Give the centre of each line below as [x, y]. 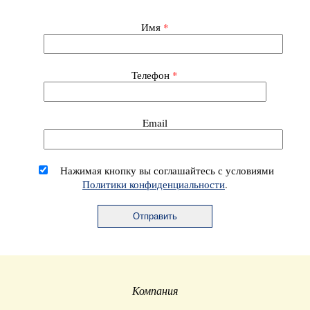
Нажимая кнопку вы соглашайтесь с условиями [167, 170]
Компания [155, 290]
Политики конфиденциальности [154, 184]
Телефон [152, 74]
